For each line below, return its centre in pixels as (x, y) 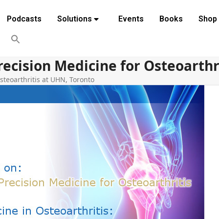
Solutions (74, 19)
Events (131, 19)
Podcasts (24, 19)
